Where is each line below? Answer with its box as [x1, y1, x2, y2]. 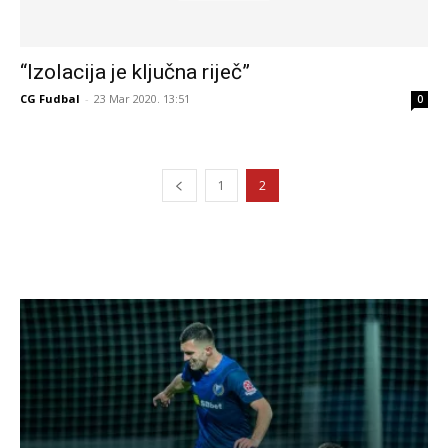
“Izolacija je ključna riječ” [20, 59, 250, 84]
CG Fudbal [20, 90, 80, 106]
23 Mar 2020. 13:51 [94, 90, 190, 106]
